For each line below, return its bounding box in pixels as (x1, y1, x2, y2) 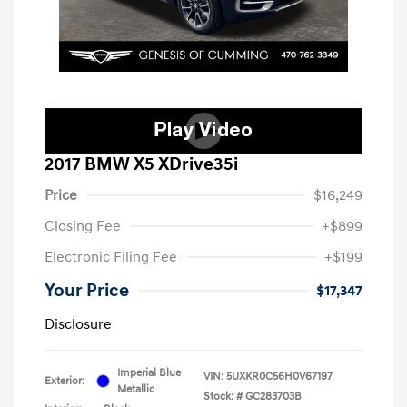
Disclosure (45, 314, 112, 333)
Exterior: (45, 373, 84, 388)
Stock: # (203, 389, 243, 403)
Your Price (45, 279, 129, 302)
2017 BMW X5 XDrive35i (45, 153, 238, 175)
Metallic (117, 382, 154, 396)
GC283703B (245, 389, 302, 403)
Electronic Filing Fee (45, 247, 177, 266)
